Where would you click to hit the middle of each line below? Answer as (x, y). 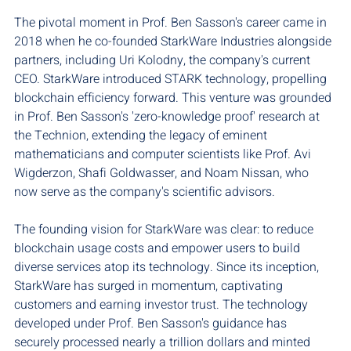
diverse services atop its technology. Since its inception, (168, 268)
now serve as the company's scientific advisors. (145, 192)
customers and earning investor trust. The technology (163, 305)
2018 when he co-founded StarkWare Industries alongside (174, 42)
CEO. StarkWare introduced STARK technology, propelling (172, 80)
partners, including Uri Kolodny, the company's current (164, 61)
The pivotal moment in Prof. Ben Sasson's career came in (172, 23)
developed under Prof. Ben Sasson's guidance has (152, 324)
